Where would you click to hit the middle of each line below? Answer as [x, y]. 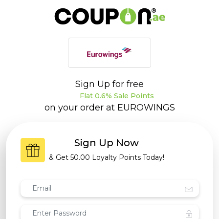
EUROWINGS [146, 108]
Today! [153, 158]
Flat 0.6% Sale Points [116, 96]
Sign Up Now [107, 143]
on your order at [81, 108]
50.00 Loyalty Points [107, 158]
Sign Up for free [109, 84]
